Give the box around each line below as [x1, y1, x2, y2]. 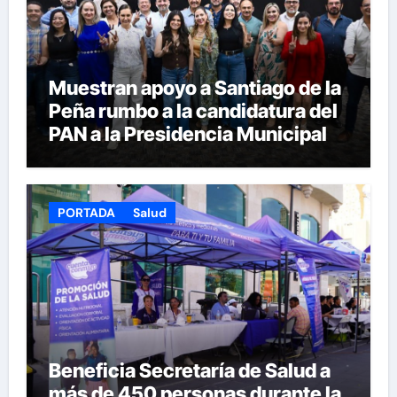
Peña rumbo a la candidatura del [48, 98, 338, 122]
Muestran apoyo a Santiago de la [48, 75, 341, 99]
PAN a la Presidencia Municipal [48, 121, 327, 145]
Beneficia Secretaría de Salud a [48, 359, 331, 383]
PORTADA [57, 205, 115, 222]
